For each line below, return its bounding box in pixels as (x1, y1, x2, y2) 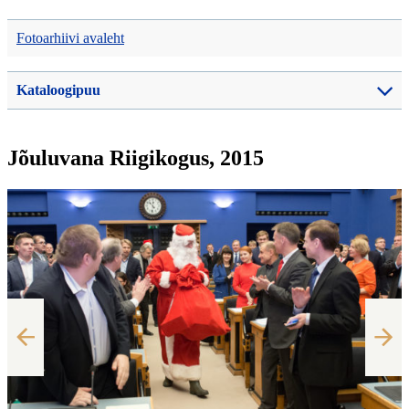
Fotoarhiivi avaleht (16, 30, 124, 47)
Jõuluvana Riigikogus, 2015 (7, 146, 264, 171)
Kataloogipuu (16, 82, 100, 99)
